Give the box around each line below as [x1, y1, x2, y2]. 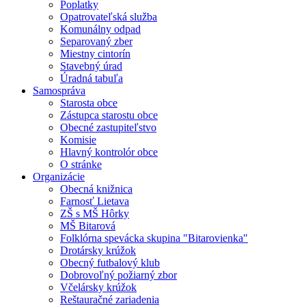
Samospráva [33, 84, 85, 96]
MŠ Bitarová [60, 219, 115, 232]
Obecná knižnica [60, 182, 133, 195]
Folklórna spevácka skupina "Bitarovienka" [60, 232, 248, 244]
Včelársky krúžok [60, 281, 137, 293]
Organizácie [33, 170, 85, 182]
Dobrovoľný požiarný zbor [60, 268, 177, 281]
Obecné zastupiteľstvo [60, 121, 156, 133]
